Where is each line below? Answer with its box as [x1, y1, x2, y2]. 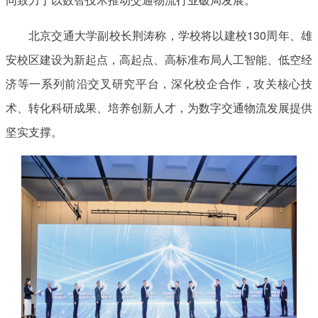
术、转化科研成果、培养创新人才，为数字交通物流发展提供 [6, 99, 312, 116]
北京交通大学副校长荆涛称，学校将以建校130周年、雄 [28, 26, 312, 43]
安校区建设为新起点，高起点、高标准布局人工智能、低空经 [6, 50, 312, 67]
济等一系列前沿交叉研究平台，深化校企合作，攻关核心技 [6, 75, 312, 92]
